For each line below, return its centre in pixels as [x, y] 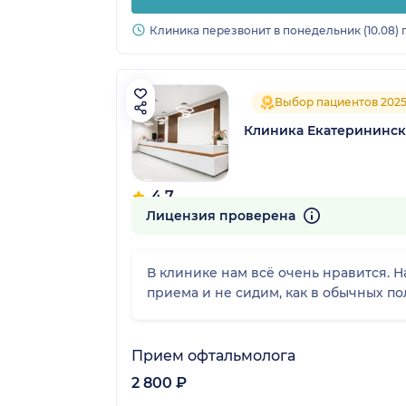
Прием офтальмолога [213, 356]
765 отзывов [166, 212]
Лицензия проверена [222, 215]
